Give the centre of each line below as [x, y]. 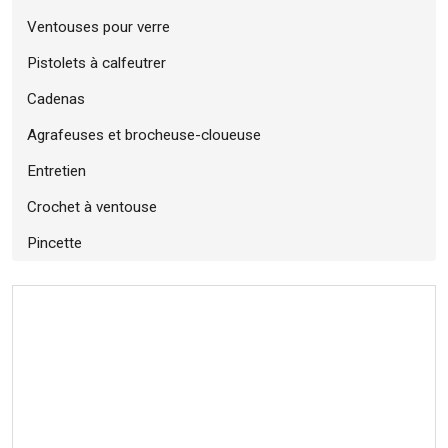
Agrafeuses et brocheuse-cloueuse [144, 134]
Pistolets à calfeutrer [96, 62]
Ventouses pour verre [98, 26]
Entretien [56, 170]
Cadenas [56, 98]
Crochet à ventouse [92, 206]
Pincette [54, 242]
